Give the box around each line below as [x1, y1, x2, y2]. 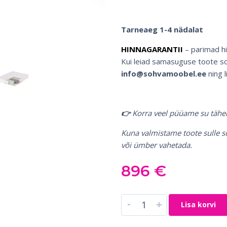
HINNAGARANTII [121, 44, 183, 54]
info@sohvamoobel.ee [121, 68, 206, 79]
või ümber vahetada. [121, 139, 192, 150]
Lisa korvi [181, 199, 216, 209]
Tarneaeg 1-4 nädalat [121, 24, 203, 34]
